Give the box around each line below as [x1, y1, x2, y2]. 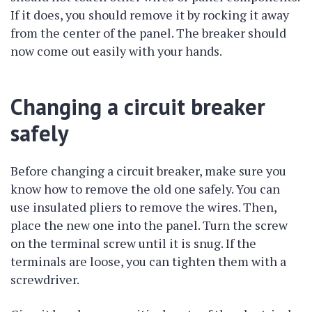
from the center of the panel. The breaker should [10, 24, 286, 41]
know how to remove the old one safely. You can [10, 180, 280, 197]
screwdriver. [10, 271, 79, 288]
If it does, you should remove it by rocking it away [10, 6, 289, 23]
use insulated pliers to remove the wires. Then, [10, 198, 276, 215]
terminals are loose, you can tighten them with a [10, 253, 286, 270]
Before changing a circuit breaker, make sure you [10, 162, 286, 179]
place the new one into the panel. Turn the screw [10, 217, 288, 233]
